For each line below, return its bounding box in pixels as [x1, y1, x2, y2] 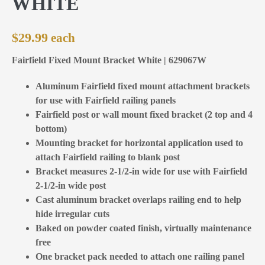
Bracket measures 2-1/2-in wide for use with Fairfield [35, 166, 247, 176]
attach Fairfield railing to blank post [35, 151, 180, 162]
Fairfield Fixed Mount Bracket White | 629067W [12, 54, 206, 65]
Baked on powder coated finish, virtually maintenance [35, 222, 251, 233]
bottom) [35, 123, 67, 134]
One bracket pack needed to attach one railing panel [35, 251, 244, 261]
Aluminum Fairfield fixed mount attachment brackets [35, 80, 250, 91]
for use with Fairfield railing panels [35, 95, 176, 105]
